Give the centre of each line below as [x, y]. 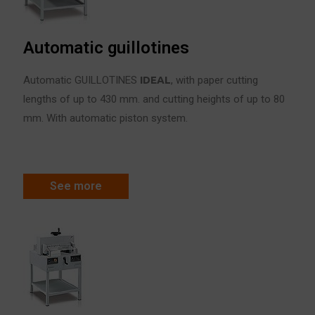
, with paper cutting [215, 80]
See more [76, 186]
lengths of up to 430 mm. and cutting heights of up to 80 [154, 99]
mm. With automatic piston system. [106, 118]
